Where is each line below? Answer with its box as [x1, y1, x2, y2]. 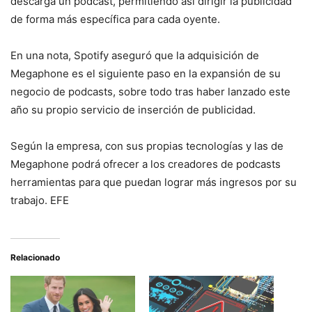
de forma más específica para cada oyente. [10, 12, 220, 26]
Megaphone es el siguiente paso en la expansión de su [10, 66, 281, 80]
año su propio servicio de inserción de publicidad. [10, 102, 256, 116]
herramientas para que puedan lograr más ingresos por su [10, 175, 297, 189]
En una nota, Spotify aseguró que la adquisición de [10, 48, 259, 62]
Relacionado [10, 251, 60, 263]
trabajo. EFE [10, 193, 69, 207]
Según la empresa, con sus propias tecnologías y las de [10, 139, 283, 153]
